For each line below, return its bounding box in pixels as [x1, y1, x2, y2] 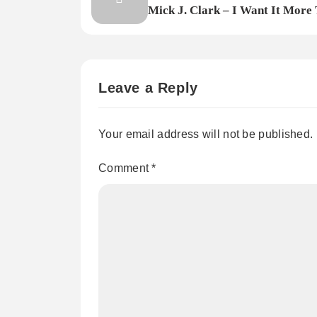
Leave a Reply [98, 80, 198, 96]
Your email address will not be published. [98, 128, 313, 141]
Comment [98, 162, 152, 175]
